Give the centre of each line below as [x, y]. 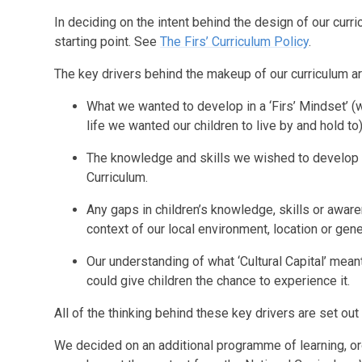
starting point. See [107, 42]
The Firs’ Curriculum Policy [235, 42]
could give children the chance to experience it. [219, 281]
